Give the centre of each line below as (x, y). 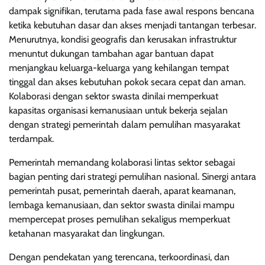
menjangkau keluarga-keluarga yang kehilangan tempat (119, 67)
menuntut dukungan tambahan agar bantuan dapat (111, 53)
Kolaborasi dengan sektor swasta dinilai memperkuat (114, 96)
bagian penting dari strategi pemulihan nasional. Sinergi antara (132, 176)
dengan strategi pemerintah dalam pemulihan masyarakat (125, 124)
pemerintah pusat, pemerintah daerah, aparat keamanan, (122, 190)
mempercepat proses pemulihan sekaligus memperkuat (119, 219)
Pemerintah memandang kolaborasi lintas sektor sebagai (122, 162)
